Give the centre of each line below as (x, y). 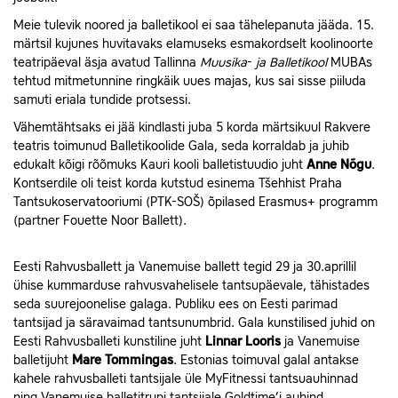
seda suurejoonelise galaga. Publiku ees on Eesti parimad (175, 304)
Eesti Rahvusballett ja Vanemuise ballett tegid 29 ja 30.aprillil (185, 267)
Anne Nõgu (339, 165)
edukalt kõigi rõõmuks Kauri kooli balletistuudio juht (160, 165)
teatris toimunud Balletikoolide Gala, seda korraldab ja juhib (181, 146)
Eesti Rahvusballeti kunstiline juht (109, 342)
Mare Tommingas (123, 360)
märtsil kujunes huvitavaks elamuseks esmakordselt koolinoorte (193, 44)
